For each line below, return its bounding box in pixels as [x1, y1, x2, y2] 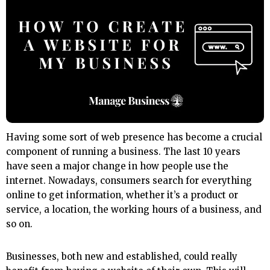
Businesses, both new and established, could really [6, 251, 237, 263]
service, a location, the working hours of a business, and [6, 204, 262, 216]
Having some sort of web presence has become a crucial [6, 131, 262, 143]
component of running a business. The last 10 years [6, 146, 240, 158]
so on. [6, 218, 33, 230]
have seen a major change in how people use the [6, 160, 228, 172]
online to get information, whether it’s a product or [6, 189, 238, 201]
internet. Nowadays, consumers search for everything [6, 175, 252, 187]
